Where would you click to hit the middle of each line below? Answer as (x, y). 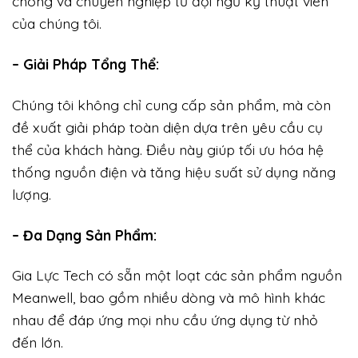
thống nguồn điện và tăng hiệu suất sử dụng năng (174, 171)
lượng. (32, 194)
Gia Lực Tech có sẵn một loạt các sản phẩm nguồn (177, 275)
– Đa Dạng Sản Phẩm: (84, 235)
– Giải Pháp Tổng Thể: (86, 64)
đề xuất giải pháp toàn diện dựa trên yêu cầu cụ (167, 127)
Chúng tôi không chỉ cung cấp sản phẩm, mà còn (171, 104)
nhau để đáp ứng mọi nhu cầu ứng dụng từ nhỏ (165, 320)
